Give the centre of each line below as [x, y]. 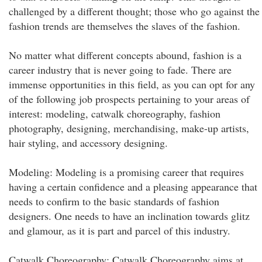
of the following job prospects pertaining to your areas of [129, 99]
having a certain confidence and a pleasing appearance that [133, 187]
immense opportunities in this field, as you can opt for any [132, 84]
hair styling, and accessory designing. [88, 143]
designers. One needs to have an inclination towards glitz [129, 216]
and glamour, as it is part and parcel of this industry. [120, 230]
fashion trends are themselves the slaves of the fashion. [125, 26]
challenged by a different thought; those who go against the [134, 11]
